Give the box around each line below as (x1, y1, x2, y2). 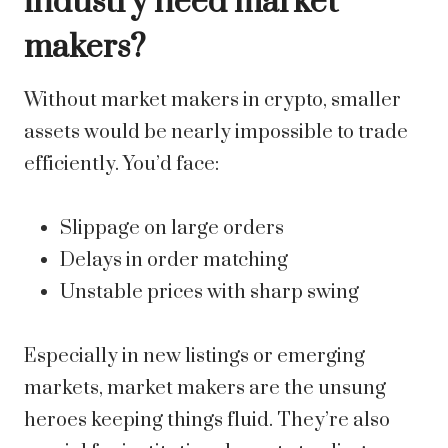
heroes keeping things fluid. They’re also (24, 408, 390, 434)
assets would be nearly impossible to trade (24, 120, 408, 146)
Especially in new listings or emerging (24, 344, 365, 370)
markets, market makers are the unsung (24, 376, 386, 402)
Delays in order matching (60, 248, 288, 274)
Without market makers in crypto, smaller (24, 88, 401, 114)
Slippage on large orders (60, 216, 284, 242)
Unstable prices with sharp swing (60, 280, 359, 306)
